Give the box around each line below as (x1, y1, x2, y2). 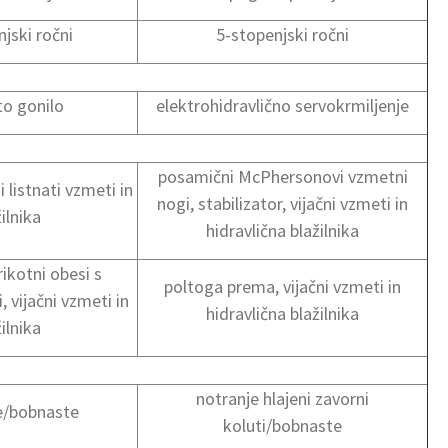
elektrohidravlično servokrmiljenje (156, 93, 409, 117)
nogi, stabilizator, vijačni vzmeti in (157, 191, 408, 215)
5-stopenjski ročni (216, 22, 349, 46)
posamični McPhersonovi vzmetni (157, 164, 408, 188)
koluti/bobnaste (223, 413, 342, 437)
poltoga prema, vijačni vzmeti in (164, 274, 401, 298)
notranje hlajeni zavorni (196, 386, 369, 410)
